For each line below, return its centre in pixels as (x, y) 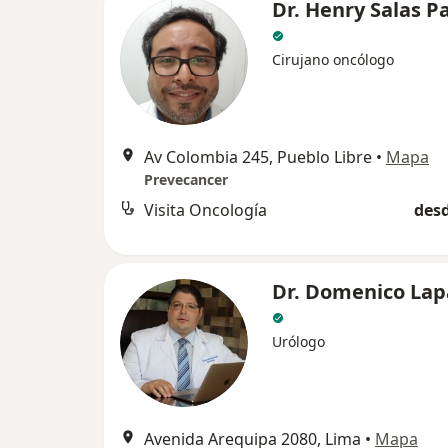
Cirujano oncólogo (333, 59)
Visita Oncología (205, 209)
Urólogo (298, 341)
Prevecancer (186, 179)
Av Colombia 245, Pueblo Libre (258, 156)
